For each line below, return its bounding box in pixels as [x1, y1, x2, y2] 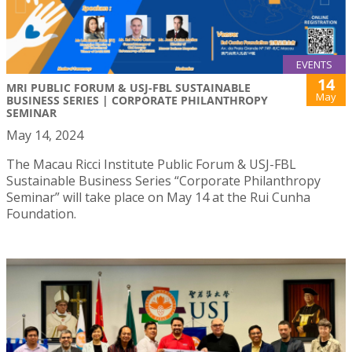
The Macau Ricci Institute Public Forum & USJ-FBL [6, 156, 296, 174]
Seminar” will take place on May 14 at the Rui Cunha [6, 189, 310, 207]
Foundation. [6, 205, 76, 223]
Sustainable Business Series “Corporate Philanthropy [6, 172, 321, 190]
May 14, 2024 [6, 126, 83, 145]
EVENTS [296, 57, 332, 72]
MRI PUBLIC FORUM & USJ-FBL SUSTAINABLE [6, 80, 251, 96]
